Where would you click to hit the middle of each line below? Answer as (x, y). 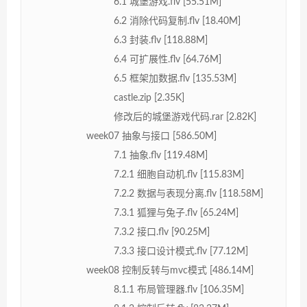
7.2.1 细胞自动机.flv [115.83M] (179, 174)
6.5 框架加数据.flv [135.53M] (175, 78)
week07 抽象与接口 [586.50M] (151, 136)
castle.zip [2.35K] (149, 98)
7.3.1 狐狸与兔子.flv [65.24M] (176, 213)
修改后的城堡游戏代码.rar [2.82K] (185, 117)
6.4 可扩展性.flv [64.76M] (168, 59)
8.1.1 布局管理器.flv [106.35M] (179, 290)
